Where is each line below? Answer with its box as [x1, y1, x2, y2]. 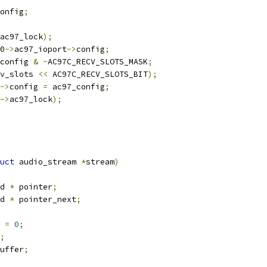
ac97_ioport [14, 44, 67, 54]
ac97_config [48, 82, 105, 92]
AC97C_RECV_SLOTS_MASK [48, 57, 148, 67]
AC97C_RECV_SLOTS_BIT [48, 69, 148, 79]
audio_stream [14, 157, 81, 167]
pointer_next [14, 194, 76, 204]
